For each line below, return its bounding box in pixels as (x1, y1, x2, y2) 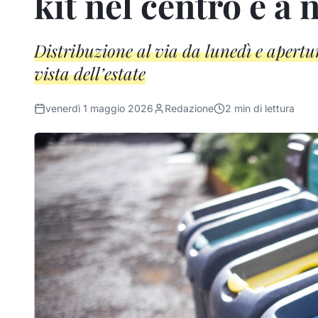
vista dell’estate (34, 62, 146, 84)
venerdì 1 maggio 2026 (45, 102, 153, 114)
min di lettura (231, 102, 295, 114)
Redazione (165, 102, 214, 114)
